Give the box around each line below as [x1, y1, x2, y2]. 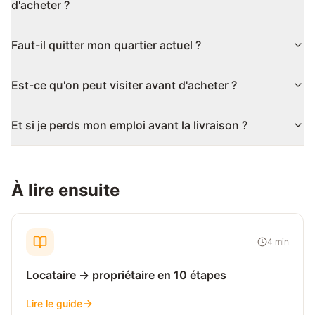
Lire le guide [26, 297, 82, 309]
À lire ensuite [11, 180, 120, 200]
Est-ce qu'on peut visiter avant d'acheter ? [11, 78, 237, 92]
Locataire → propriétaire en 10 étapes [26, 268, 226, 282]
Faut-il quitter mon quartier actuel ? [11, 38, 201, 52]
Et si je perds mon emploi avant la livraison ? [11, 118, 247, 132]
